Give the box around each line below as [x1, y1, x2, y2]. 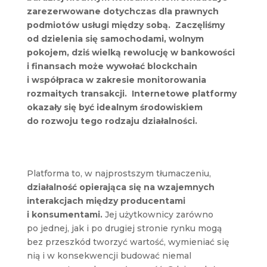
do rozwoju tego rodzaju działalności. [26, 115, 197, 126]
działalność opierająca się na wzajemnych [26, 181, 215, 193]
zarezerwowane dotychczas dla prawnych [26, 5, 219, 17]
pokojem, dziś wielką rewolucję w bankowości [26, 46, 235, 58]
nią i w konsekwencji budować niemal [26, 250, 191, 261]
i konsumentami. [26, 209, 103, 220]
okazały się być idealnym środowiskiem [26, 101, 203, 113]
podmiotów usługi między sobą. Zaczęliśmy [26, 19, 225, 30]
